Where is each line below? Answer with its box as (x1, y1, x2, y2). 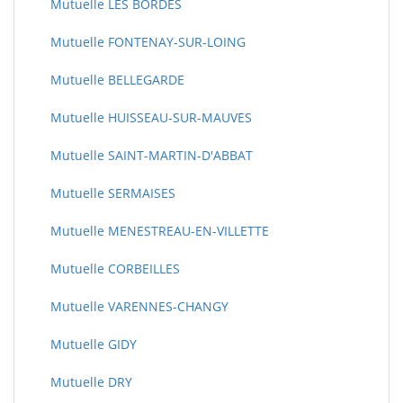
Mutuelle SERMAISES (50, 184, 175, 201)
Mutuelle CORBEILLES (50, 260, 180, 277)
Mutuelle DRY (50, 373, 132, 390)
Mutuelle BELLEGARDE (50, 71, 184, 88)
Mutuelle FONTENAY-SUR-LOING (50, 33, 246, 50)
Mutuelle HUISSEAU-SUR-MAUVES (50, 109, 252, 126)
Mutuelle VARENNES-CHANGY (50, 298, 228, 315)
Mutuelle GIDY (50, 336, 137, 353)
